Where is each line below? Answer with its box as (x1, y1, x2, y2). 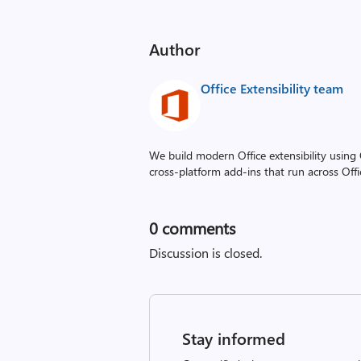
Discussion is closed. (149, 244, 263, 261)
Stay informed (182, 327, 286, 349)
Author (149, 38, 201, 60)
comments (158, 217, 236, 239)
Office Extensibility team (201, 80, 344, 97)
